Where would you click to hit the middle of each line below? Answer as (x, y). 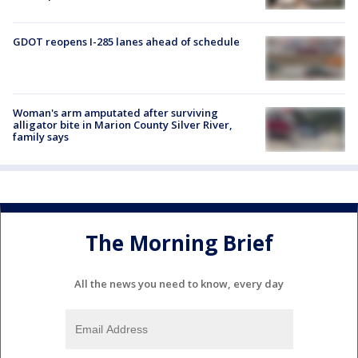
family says (41, 137)
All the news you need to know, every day (179, 284)
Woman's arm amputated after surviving (115, 113)
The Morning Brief (179, 243)
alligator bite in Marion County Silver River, (123, 125)
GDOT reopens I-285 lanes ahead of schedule (126, 41)
